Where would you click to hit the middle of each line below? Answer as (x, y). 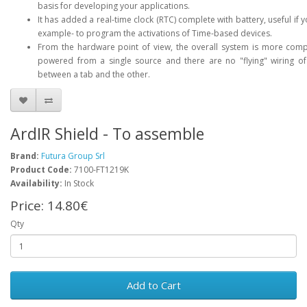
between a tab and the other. (94, 74)
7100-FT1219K (100, 170)
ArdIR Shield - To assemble (107, 134)
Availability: (36, 183)
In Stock (78, 183)
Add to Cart (153, 285)
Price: (29, 206)
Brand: (25, 156)
